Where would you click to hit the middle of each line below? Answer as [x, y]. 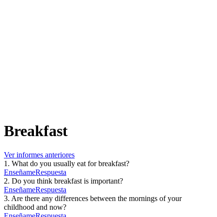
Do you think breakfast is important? [67, 181]
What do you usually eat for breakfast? [70, 163]
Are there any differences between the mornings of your [96, 198]
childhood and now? [35, 207]
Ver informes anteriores [39, 155]
